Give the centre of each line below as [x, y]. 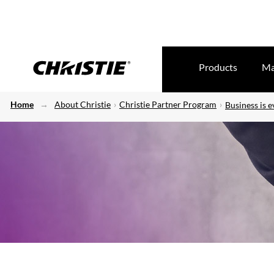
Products [218, 67]
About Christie [83, 104]
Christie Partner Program [168, 104]
